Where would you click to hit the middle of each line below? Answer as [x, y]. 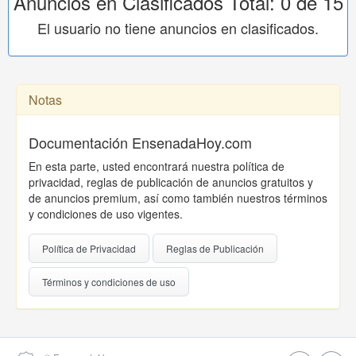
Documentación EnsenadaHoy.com [140, 142]
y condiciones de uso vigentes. [106, 214]
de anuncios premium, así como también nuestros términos [178, 198]
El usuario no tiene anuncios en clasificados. [178, 28]
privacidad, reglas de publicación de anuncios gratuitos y [171, 182]
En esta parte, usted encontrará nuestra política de [157, 166]
